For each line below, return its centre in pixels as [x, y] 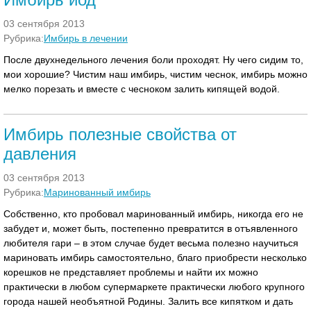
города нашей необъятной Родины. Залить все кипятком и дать [148, 301]
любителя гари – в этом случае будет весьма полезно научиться [151, 243]
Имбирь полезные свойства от [120, 134]
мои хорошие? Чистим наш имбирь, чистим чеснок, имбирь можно [155, 74]
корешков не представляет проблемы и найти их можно [131, 272]
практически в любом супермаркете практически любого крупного [154, 287]
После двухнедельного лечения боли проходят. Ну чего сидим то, [153, 60]
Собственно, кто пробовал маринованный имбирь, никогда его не [153, 214]
